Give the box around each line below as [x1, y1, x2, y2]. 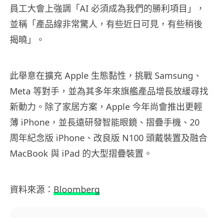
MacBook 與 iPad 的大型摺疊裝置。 [10, 147, 152, 160]
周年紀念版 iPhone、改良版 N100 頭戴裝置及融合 [10, 132, 207, 144]
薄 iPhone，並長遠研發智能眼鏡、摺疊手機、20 [10, 116, 200, 128]
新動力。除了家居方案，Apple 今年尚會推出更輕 [10, 101, 202, 113]
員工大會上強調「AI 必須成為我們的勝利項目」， [10, 2, 205, 15]
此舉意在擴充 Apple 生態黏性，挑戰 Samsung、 [10, 70, 202, 82]
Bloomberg [54, 183, 100, 196]
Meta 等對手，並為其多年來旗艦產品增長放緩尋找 [10, 85, 208, 97]
